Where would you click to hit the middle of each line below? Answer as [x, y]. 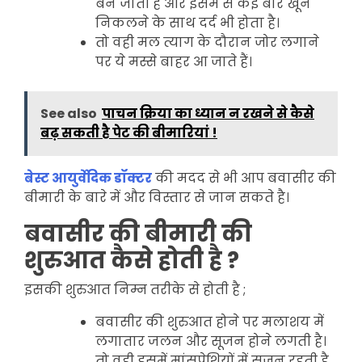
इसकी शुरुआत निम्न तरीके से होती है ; [135, 289]
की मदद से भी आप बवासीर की [244, 178]
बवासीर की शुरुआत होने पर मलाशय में [210, 322]
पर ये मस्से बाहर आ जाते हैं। [175, 61]
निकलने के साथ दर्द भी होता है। [189, 23]
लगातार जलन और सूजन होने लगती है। [211, 341]
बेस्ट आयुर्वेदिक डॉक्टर [88, 178]
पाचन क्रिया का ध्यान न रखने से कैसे [208, 113]
